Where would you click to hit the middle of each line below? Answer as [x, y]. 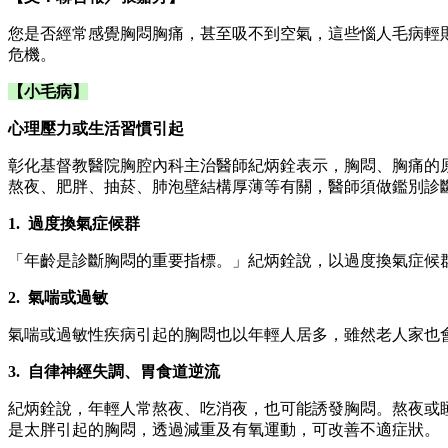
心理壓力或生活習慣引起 [96, 128]
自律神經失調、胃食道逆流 [124, 371]
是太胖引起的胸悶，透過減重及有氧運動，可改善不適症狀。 [224, 429]
